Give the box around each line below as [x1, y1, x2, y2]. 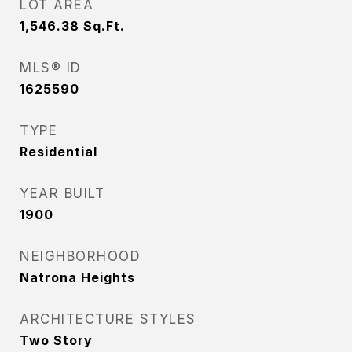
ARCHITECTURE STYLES [20, 311, 196, 327]
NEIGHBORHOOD [20, 248, 141, 264]
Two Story [20, 332, 93, 348]
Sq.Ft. [83, 18, 125, 34]
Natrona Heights [20, 269, 135, 285]
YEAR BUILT [20, 185, 104, 201]
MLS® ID [20, 60, 82, 75]
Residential [20, 144, 97, 159]
